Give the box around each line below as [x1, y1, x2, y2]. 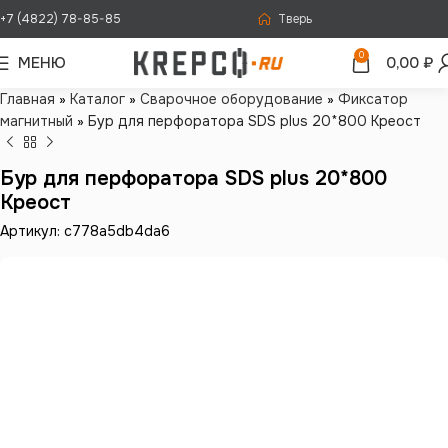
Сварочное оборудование [140, 90, 323, 108]
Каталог [70, 90, 125, 108]
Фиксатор [338, 90, 408, 108]
